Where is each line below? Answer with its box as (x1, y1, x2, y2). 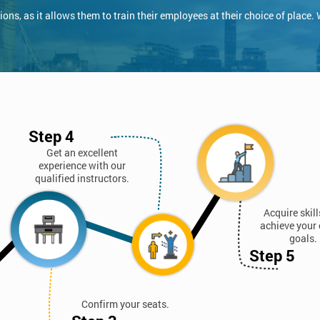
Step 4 (29, 126, 74, 147)
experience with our (39, 159, 126, 173)
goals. (289, 231, 317, 245)
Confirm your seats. (81, 296, 169, 311)
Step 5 (249, 244, 295, 266)
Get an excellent (46, 146, 118, 160)
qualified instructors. (35, 171, 129, 186)
